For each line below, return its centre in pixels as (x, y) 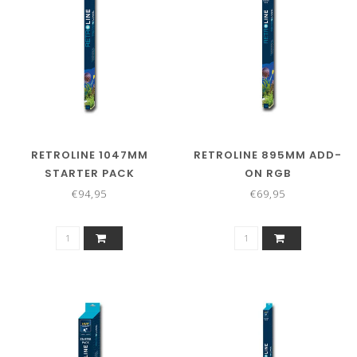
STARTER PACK (89, 173)
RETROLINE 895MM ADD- (268, 155)
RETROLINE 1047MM (89, 155)
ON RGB (268, 173)
